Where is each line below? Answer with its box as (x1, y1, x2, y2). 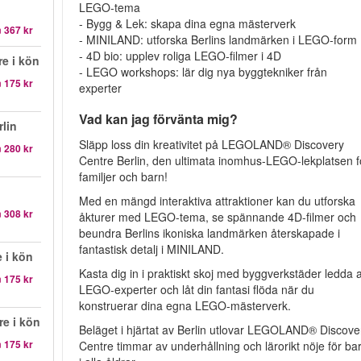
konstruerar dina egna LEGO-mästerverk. (79, 297, 292, 313)
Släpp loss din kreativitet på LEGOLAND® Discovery (79, 136, 345, 152)
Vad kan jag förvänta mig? (79, 110, 239, 128)
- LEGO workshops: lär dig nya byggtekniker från (79, 64, 328, 80)
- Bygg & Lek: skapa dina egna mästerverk (79, 15, 297, 31)
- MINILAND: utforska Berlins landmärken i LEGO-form (79, 31, 358, 48)
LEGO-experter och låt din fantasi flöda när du (79, 281, 315, 297)
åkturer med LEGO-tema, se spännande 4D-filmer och (79, 209, 357, 225)
